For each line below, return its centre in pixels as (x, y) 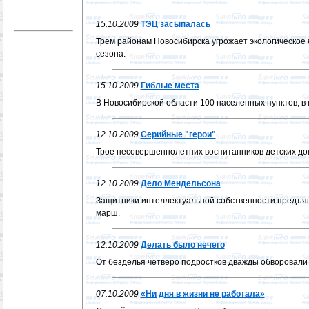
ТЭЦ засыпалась (175, 24)
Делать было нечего (182, 245)
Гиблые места (170, 86)
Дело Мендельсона (180, 183)
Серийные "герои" (178, 134)
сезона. (110, 54)
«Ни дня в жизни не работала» (202, 294)
